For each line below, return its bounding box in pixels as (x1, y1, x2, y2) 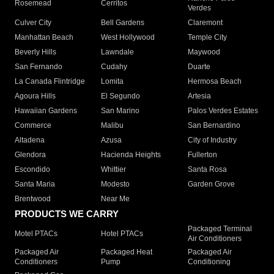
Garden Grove (187, 180, 235, 189)
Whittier (101, 165, 127, 174)
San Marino (101, 106, 140, 116)
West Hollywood (101, 33, 155, 42)
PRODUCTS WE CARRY (15, 209, 119, 220)
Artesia (187, 92, 211, 101)
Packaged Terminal (187, 224, 252, 234)
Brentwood (15, 194, 51, 204)
